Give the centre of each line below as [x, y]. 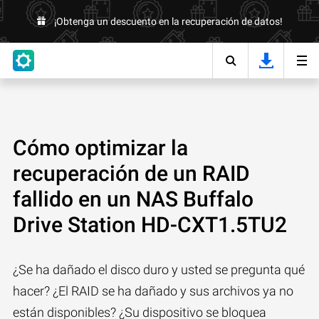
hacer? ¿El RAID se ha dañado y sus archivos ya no [153, 291]
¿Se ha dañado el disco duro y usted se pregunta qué [159, 270]
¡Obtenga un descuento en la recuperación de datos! [168, 21]
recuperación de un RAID [131, 173]
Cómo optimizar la [100, 148]
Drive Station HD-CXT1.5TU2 [150, 225]
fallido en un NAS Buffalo [133, 199]
